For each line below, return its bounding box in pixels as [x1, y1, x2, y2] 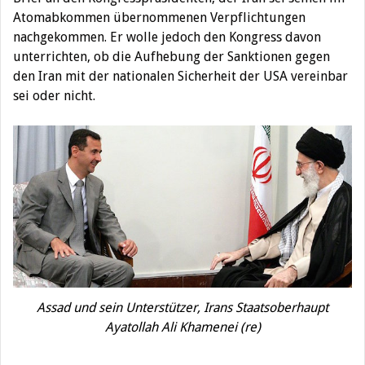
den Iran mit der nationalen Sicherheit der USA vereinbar [13, 68, 348, 84]
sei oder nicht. [13, 88, 95, 103]
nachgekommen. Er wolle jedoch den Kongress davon [13, 29, 321, 45]
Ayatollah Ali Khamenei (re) [104, 319, 261, 335]
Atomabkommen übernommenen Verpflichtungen [13, 10, 306, 25]
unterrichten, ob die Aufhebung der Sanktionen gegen [13, 49, 330, 64]
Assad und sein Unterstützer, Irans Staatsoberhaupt [37, 299, 328, 315]
